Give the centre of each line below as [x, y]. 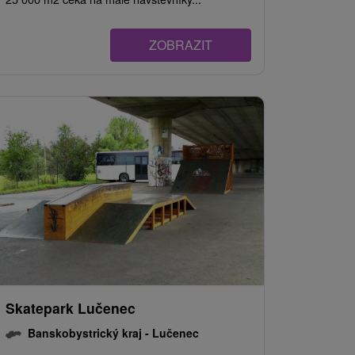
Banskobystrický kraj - [90, 333]
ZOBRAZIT [181, 45]
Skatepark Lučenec [71, 308]
